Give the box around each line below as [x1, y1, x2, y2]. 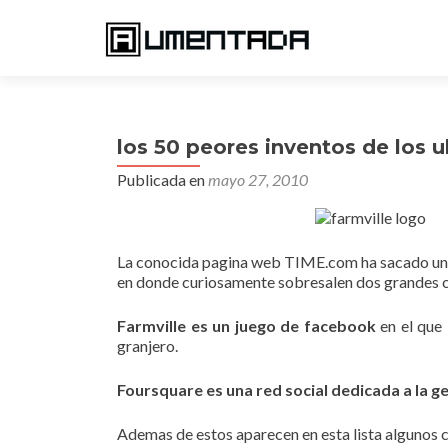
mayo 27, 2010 [208, 170, 308, 189]
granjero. [117, 336, 178, 355]
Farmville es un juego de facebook [117, 316, 376, 335]
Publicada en [117, 170, 208, 189]
